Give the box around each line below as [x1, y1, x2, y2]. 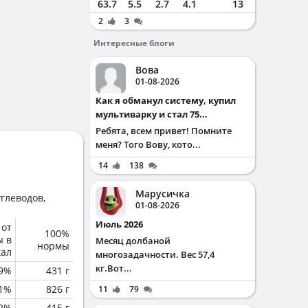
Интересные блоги [93, 37, 175, 49]
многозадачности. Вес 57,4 [96, 248, 214, 261]
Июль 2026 [103, 218, 143, 230]
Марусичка [135, 187, 190, 200]
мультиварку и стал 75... [96, 108, 208, 120]
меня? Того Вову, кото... [96, 138, 201, 151]
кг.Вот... [96, 262, 132, 274]
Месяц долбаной [96, 234, 170, 247]
